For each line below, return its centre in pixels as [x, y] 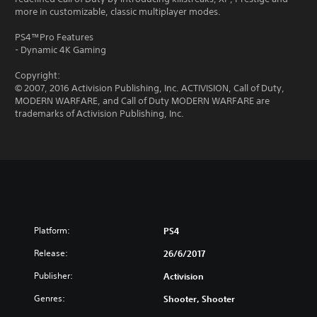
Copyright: [38, 75]
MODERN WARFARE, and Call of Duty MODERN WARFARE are [142, 101]
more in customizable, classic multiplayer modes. [118, 12]
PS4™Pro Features [54, 37]
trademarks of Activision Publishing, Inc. [99, 114]
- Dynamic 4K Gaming [60, 50]
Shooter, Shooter [199, 299]
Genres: [50, 298]
